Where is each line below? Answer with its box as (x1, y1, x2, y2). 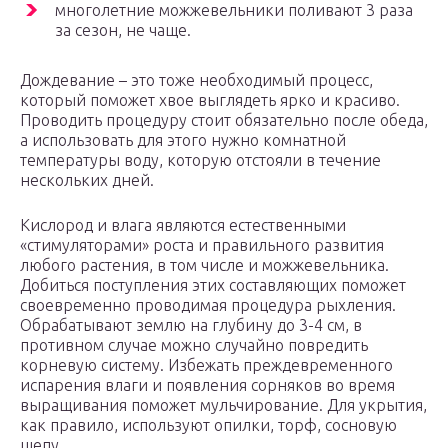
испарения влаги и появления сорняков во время (20, 376, 395, 395)
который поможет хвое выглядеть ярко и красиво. (20, 91, 400, 110)
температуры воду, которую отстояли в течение (20, 151, 381, 170)
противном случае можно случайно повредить (20, 336, 368, 355)
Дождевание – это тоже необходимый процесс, (20, 71, 373, 90)
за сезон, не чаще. (55, 21, 191, 40)
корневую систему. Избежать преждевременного (20, 356, 393, 375)
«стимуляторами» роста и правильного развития (20, 236, 384, 255)
